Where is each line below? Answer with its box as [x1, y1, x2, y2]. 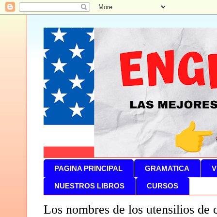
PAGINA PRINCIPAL [54, 164, 123, 172]
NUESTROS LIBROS [54, 182, 125, 190]
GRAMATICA [145, 164, 190, 172]
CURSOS [147, 182, 179, 190]
